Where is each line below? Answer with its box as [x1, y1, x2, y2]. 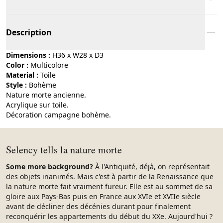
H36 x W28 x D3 [52, 50, 104, 60]
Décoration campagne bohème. [6, 110, 111, 119]
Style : [6, 80, 27, 90]
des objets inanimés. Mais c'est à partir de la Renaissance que [6, 171, 214, 181]
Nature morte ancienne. [6, 90, 86, 100]
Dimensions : [6, 50, 50, 60]
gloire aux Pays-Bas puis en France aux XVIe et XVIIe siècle [6, 191, 201, 201]
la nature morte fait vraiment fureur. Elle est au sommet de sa [6, 181, 213, 191]
